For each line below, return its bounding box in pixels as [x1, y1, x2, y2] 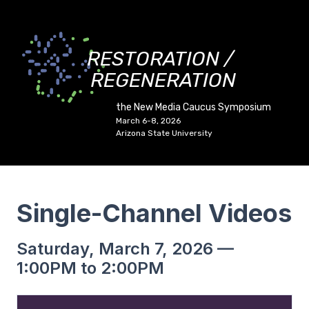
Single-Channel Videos [17, 198, 292, 228]
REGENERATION [90, 68, 237, 92]
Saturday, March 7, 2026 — [17, 239, 234, 259]
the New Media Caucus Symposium [116, 101, 271, 113]
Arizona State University [116, 128, 212, 138]
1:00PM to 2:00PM [17, 258, 164, 278]
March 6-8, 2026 [116, 116, 181, 126]
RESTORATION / [87, 47, 235, 70]
